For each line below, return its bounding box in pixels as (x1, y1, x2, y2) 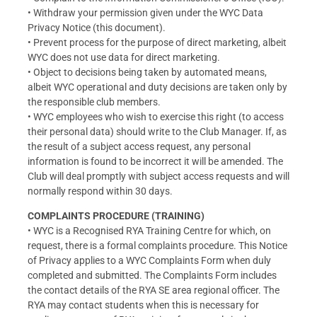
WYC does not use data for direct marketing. (28, 51, 220, 63)
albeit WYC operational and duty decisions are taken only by (28, 81, 287, 93)
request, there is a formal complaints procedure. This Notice (28, 240, 287, 252)
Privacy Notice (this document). (28, 21, 166, 33)
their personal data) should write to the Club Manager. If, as (28, 125, 287, 137)
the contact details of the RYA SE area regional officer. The (28, 284, 279, 296)
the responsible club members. (28, 96, 161, 108)
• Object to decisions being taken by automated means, (28, 66, 267, 78)
